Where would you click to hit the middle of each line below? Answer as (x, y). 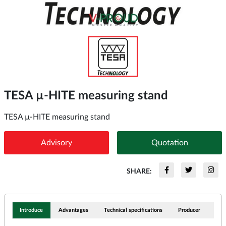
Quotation (169, 143)
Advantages (74, 210)
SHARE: (139, 171)
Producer (189, 210)
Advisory (56, 143)
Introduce (32, 210)
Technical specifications (133, 210)
